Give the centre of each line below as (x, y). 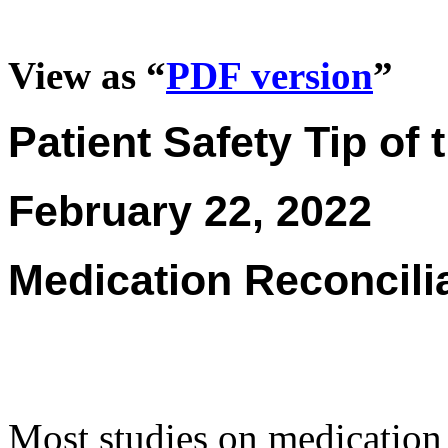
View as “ (87, 75)
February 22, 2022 (190, 210)
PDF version (269, 75)
